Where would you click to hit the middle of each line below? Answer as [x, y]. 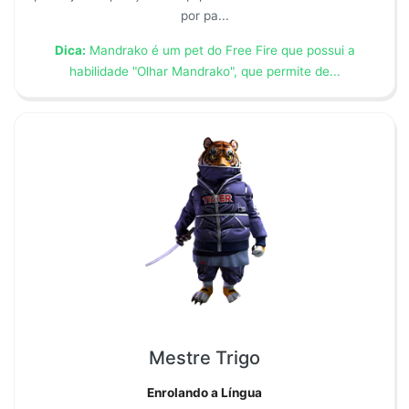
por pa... [204, 16]
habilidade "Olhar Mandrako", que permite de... [204, 72]
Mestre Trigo [204, 357]
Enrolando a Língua [204, 392]
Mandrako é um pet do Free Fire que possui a [220, 51]
